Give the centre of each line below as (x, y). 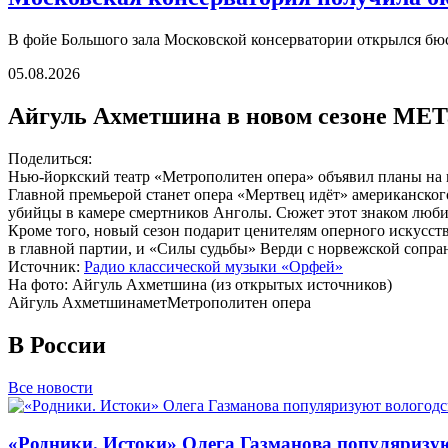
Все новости (50, 387)
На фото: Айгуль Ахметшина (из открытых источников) (200, 284)
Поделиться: (50, 158)
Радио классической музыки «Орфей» (213, 266)
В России (57, 344)
